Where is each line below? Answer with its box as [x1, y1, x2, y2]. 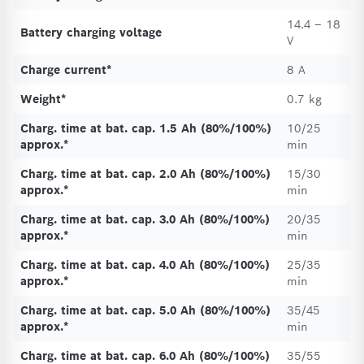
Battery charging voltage [20, 25, 162, 40]
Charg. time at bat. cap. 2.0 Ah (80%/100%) [20, 167, 271, 181]
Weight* [20, 92, 67, 106]
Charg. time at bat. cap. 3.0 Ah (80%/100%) [20, 212, 270, 227]
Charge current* [20, 63, 112, 77]
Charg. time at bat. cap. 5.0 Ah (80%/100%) [20, 303, 271, 318]
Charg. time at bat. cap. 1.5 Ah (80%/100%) [20, 121, 271, 136]
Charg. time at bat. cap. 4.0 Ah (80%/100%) [20, 258, 270, 272]
